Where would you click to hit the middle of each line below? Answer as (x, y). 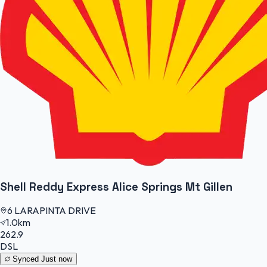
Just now (57, 259)
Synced (26, 259)
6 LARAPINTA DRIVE (52, 211)
